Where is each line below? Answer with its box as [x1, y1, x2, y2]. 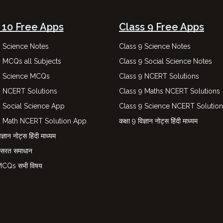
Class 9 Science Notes [119, 42, 191, 50]
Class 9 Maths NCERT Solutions [119, 87, 220, 95]
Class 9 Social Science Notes [119, 57, 212, 65]
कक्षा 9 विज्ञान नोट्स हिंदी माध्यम [119, 117, 200, 125]
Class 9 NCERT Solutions [119, 72, 199, 80]
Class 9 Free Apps [119, 21, 204, 33]
